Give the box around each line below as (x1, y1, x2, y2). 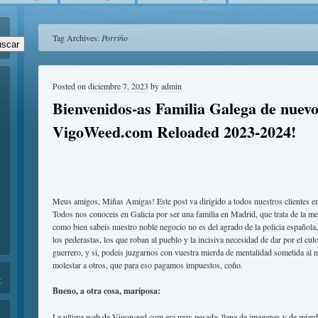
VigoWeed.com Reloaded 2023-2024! (53, 120, 296, 143)
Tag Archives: (53, 32, 102, 43)
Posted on (53, 80, 88, 92)
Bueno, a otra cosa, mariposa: (53, 285, 160, 297)
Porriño (102, 32, 128, 43)
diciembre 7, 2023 (88, 80, 148, 92)
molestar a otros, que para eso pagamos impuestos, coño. (53, 259, 243, 270)
